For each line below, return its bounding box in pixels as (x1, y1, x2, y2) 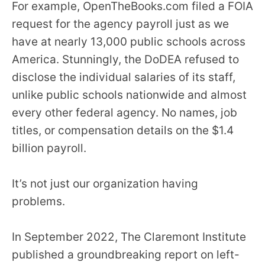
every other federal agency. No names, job (12, 105, 237, 119)
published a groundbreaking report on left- (12, 247, 240, 261)
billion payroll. (12, 141, 86, 155)
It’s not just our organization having (12, 176, 198, 190)
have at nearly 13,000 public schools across (12, 34, 245, 49)
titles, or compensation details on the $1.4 (12, 123, 234, 137)
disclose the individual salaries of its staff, (12, 70, 235, 84)
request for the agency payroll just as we (12, 17, 229, 31)
